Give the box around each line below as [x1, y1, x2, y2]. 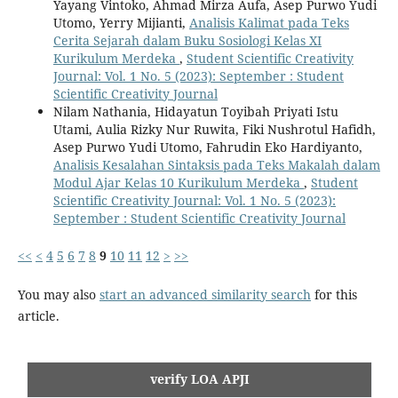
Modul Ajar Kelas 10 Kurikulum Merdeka [52, 174, 304, 192]
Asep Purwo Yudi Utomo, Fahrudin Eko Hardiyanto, [52, 139, 362, 156]
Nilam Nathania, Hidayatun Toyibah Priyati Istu [52, 103, 338, 121]
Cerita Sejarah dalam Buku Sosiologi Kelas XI [52, 32, 322, 50]
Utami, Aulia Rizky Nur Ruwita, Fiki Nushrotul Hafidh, [52, 121, 376, 139]
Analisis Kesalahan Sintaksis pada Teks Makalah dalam [52, 156, 380, 174]
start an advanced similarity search [99, 286, 311, 304]
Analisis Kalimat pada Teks [188, 14, 349, 32]
